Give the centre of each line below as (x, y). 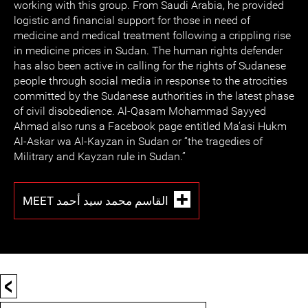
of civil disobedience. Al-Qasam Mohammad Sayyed (140, 111)
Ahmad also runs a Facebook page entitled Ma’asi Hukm (150, 126)
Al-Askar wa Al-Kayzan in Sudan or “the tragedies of (138, 141)
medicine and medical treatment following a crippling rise (152, 35)
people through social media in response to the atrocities (151, 81)
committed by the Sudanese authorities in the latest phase (154, 96)
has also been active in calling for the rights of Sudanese (150, 66)
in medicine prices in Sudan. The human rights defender (148, 51)
